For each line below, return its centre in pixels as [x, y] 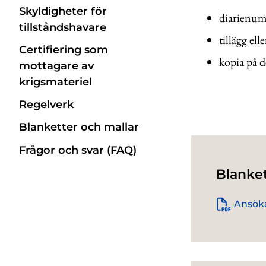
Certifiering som [64, 50]
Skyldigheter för [63, 11]
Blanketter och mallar [79, 127]
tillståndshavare [63, 27]
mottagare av [56, 66]
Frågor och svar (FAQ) [78, 150]
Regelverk [46, 105]
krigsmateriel [56, 82]
